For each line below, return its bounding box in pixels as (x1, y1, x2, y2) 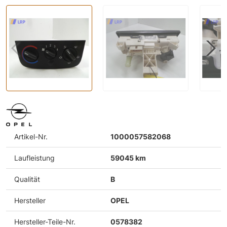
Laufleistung (14, 153, 55, 162)
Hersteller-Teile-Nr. (14, 217, 75, 226)
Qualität (14, 174, 40, 183)
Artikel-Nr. (14, 132, 48, 141)
